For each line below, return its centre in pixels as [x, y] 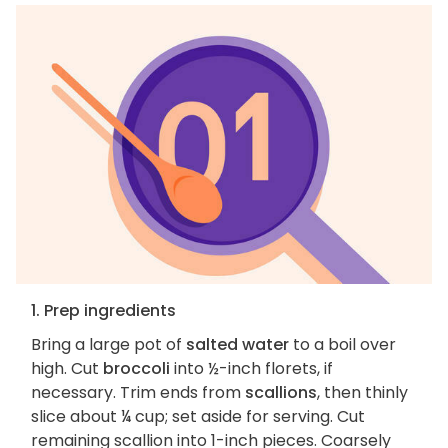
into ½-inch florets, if [251, 369]
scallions [281, 393]
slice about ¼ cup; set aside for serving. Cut [198, 417]
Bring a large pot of [108, 345]
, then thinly [362, 393]
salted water [237, 345]
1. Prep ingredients [103, 311]
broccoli [136, 369]
